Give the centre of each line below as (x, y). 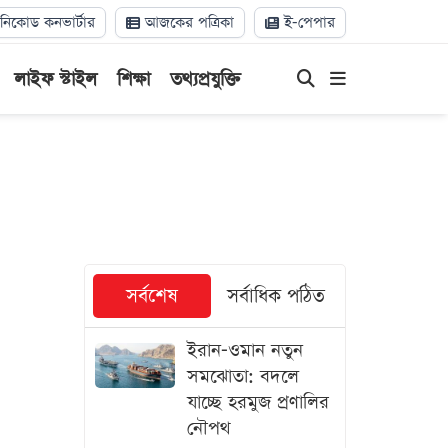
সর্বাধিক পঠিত (275, 296)
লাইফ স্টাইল (55, 79)
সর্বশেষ (151, 296)
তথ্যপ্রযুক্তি (205, 79)
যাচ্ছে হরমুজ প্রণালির (257, 402)
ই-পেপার (307, 22)
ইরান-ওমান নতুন (244, 350)
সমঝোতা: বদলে (242, 376)
